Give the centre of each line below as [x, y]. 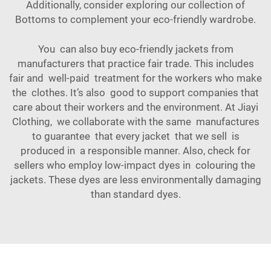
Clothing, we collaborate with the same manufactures [135, 122]
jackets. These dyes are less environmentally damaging [135, 180]
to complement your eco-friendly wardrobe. [156, 20]
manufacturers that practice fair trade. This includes [135, 64]
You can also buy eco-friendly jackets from [135, 49]
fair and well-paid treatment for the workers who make [135, 78]
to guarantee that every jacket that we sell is [135, 136]
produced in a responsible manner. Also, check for [135, 151]
